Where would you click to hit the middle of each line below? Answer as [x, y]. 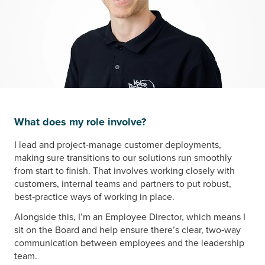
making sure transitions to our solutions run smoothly [123, 157]
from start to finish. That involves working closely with [125, 170]
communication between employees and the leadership [129, 242]
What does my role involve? [80, 122]
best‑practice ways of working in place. [94, 196]
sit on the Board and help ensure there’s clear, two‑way [127, 229]
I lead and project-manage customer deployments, [118, 144]
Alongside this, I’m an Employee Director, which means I [130, 216]
